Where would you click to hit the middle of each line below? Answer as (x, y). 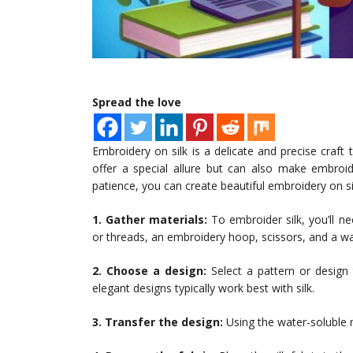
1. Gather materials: (150, 220)
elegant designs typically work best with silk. (203, 288)
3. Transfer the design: (158, 322)
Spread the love (137, 102)
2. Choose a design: (149, 271)
